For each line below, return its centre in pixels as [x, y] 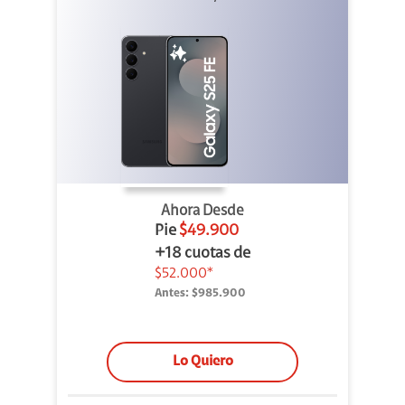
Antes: [172, 294]
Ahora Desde [202, 212]
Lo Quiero [202, 362]
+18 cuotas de [202, 254]
